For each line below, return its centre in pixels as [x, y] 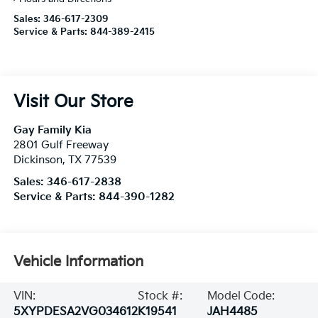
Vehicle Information [78, 262]
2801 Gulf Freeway [61, 146]
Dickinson [38, 160]
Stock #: [160, 297]
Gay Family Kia [52, 131]
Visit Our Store [73, 102]
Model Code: [241, 297]
